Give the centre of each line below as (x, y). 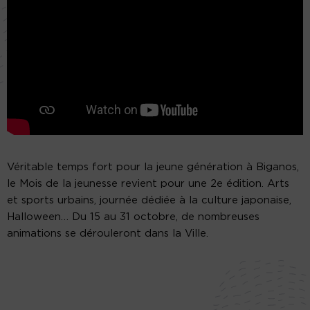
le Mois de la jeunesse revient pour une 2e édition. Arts (148, 183)
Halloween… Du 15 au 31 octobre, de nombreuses (133, 217)
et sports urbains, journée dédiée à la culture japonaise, (149, 200)
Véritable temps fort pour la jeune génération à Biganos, (153, 167)
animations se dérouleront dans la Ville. (108, 233)
